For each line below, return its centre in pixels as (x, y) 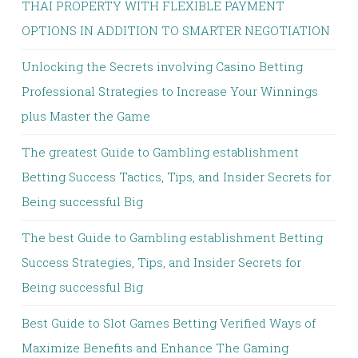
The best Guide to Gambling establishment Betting (172, 237)
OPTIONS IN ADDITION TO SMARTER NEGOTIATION (176, 30)
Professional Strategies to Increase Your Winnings (170, 91)
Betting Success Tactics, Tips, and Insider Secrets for (176, 177)
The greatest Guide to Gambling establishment (160, 152)
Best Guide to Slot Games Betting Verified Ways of (169, 323)
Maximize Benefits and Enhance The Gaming (155, 348)
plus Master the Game (86, 116)
